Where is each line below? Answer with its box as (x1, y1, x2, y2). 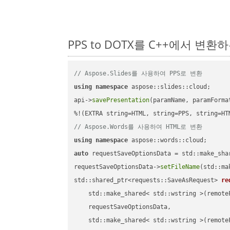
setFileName (160, 163, 200, 171)
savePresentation (92, 97, 150, 104)
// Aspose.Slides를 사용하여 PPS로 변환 (74, 70, 203, 78)
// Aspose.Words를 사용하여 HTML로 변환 (74, 123, 203, 131)
